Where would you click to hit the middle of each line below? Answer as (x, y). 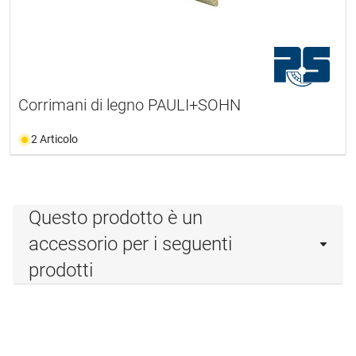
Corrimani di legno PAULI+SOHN (130, 105)
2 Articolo (54, 139)
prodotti (61, 271)
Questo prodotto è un (116, 218)
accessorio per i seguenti (130, 244)
